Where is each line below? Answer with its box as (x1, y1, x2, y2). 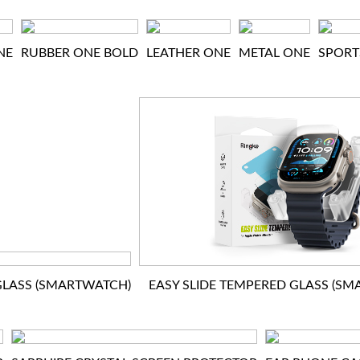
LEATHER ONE (146, 47, 231, 59)
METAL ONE (239, 47, 310, 59)
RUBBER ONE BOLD (21, 47, 138, 59)
